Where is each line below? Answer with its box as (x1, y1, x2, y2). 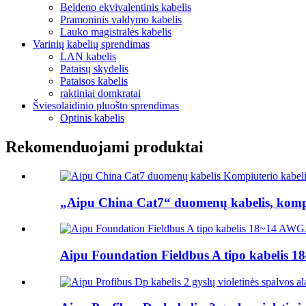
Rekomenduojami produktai (5, 137, 204, 156)
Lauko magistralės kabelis (60, 26, 171, 38)
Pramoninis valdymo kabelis (60, 14, 182, 25)
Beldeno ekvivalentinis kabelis (60, 1, 191, 13)
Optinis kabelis (60, 112, 124, 124)
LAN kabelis (60, 51, 116, 62)
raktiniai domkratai (60, 87, 141, 99)
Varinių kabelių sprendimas (33, 38, 150, 50)
